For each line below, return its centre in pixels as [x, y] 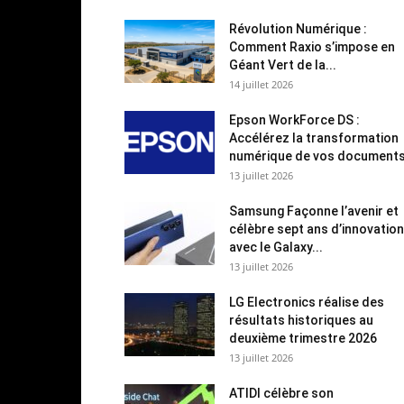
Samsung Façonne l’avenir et [314, 211]
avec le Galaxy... [276, 247]
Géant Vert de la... [283, 64]
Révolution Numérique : [298, 28]
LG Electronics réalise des [307, 302]
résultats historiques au [301, 320]
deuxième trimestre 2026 [303, 338]
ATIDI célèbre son [281, 393]
